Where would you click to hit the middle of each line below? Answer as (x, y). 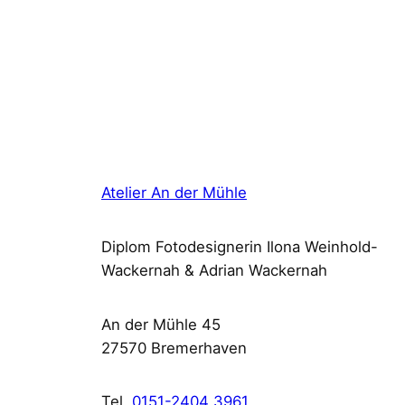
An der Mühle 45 (161, 324)
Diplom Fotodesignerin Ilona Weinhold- (240, 247)
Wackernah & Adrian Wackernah (214, 271)
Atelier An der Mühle (174, 193)
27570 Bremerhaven (174, 348)
